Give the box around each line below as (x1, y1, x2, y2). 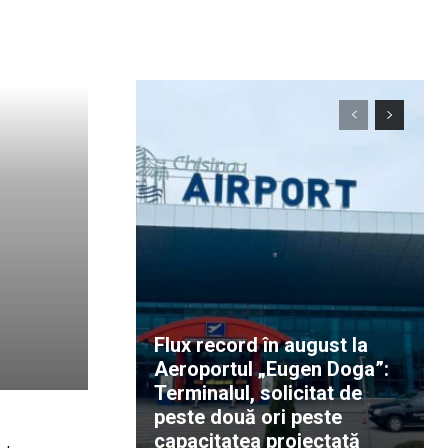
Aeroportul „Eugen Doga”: (154, 357, 389, 381)
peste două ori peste (154, 405, 342, 429)
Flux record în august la (154, 333, 368, 357)
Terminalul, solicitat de (154, 381, 362, 405)
